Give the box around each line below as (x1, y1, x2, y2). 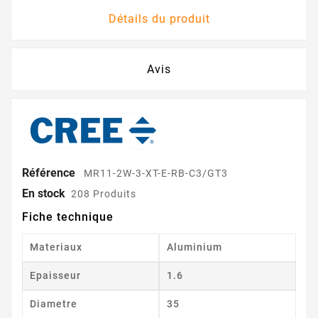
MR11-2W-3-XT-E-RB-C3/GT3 (84, 168, 228, 180)
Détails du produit (108, 12, 210, 26)
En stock (22, 187, 65, 201)
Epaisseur (30, 270, 81, 282)
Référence (22, 166, 78, 180)
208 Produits (71, 188, 136, 200)
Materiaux (30, 241, 82, 253)
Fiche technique (22, 210, 114, 224)
